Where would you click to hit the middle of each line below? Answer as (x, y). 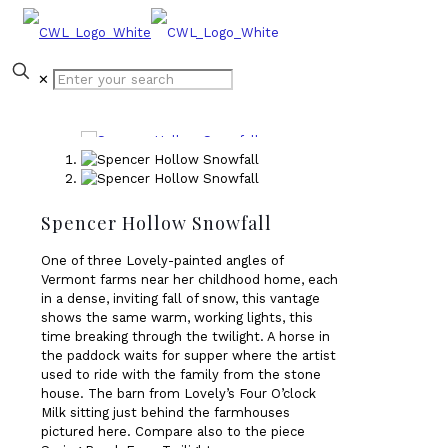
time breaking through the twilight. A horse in (185, 336)
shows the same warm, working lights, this (177, 317)
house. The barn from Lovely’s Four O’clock (178, 393)
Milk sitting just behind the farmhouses (165, 412)
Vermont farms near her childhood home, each (189, 279)
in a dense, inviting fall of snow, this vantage (180, 298)
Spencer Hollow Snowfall (156, 223)
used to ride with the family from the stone (181, 374)
